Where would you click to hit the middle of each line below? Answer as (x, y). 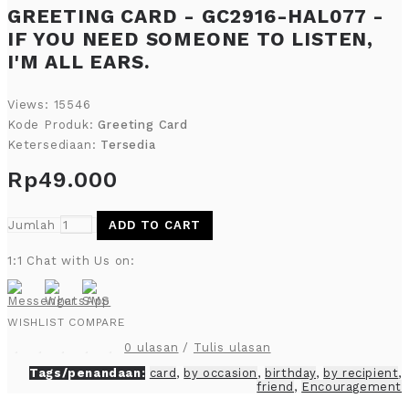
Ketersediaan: (54, 145)
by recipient (361, 373)
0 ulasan (152, 348)
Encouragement (351, 387)
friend (275, 387)
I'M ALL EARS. (79, 62)
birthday (290, 373)
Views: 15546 (49, 105)
